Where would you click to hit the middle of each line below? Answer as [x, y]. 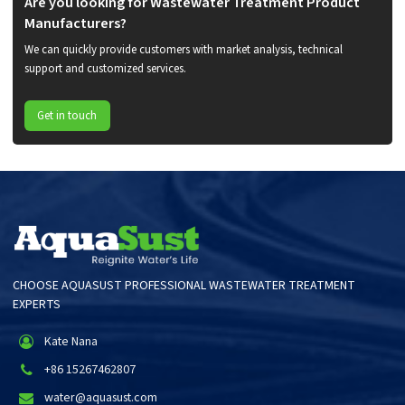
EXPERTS [37, 305]
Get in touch [67, 116]
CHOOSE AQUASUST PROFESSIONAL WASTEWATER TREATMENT [184, 286]
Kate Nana [71, 341]
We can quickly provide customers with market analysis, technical [183, 49]
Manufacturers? [75, 24]
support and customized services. [105, 68]
